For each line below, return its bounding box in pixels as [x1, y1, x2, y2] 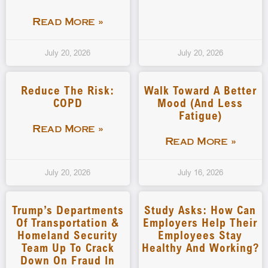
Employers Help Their [143, 215, 258, 229]
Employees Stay [158, 228, 243, 242]
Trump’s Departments [11, 203, 124, 217]
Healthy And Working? [141, 240, 259, 254]
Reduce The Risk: [21, 83, 115, 97]
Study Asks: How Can [144, 203, 257, 217]
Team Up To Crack [21, 240, 114, 254]
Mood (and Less [157, 96, 243, 109]
